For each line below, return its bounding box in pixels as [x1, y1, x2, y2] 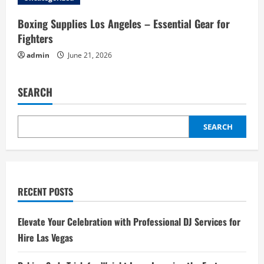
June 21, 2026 [66, 49, 112, 60]
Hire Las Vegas [18, 230, 73, 245]
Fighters [18, 30, 53, 46]
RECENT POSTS [18, 184, 73, 199]
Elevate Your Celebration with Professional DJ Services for [18, 214, 240, 229]
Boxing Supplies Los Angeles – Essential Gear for [18, 15, 230, 31]
